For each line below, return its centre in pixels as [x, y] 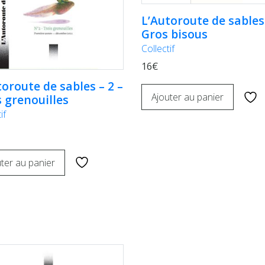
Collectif [158, 49]
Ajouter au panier [188, 97]
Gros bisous [174, 34]
